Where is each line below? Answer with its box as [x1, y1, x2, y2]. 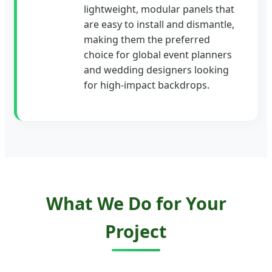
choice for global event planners [84, 47, 232, 61]
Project [105, 219, 167, 243]
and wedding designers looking [84, 63, 229, 76]
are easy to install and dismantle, [84, 17, 234, 31]
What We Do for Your [46, 191, 226, 216]
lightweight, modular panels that [84, 2, 234, 16]
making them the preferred [84, 32, 210, 46]
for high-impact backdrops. [84, 78, 209, 92]
